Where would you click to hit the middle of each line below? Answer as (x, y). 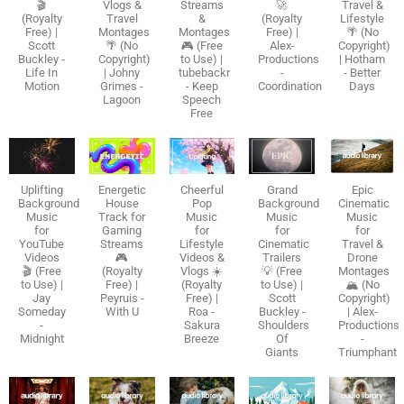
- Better (363, 72)
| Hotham (363, 59)
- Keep (202, 86)
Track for (122, 217)
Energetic (122, 190)
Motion (41, 86)
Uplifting (41, 190)
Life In (42, 72)
